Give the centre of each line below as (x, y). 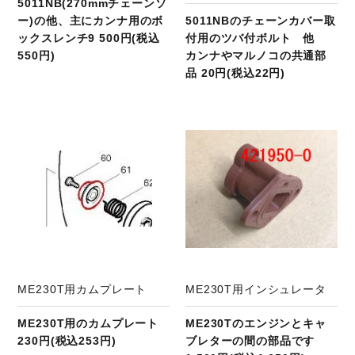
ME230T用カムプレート (82, 290)
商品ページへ (110, 122)
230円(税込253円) (67, 341)
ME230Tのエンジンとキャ (256, 324)
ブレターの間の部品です (250, 341)
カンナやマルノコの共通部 (256, 55)
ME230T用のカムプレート (88, 324)
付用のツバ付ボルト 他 (256, 38)
